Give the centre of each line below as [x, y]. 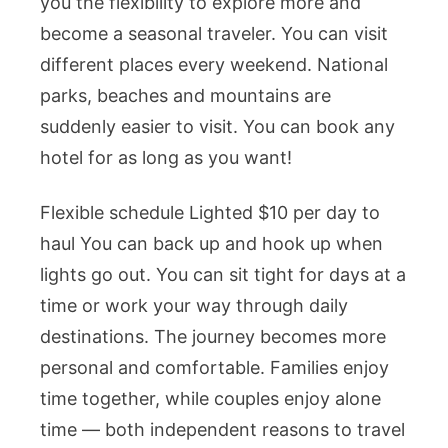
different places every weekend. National [214, 64]
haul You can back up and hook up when [211, 243]
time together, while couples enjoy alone [210, 398]
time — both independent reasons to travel [222, 429]
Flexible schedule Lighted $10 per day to [210, 212]
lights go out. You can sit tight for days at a [223, 274]
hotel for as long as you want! [166, 157]
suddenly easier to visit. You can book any [217, 126]
